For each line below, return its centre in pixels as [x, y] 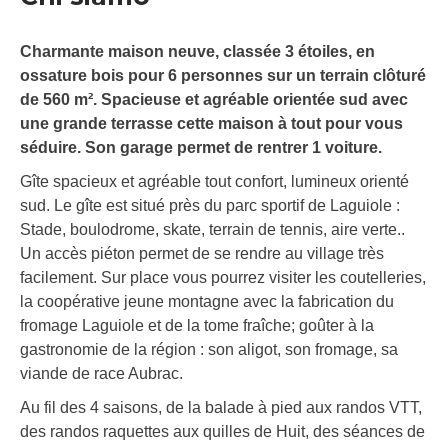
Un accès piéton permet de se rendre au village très [202, 254]
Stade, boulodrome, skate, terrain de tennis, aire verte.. [212, 230]
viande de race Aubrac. [101, 374]
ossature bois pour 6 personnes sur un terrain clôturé [223, 76]
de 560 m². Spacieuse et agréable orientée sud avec [214, 100]
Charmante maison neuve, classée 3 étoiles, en [197, 52]
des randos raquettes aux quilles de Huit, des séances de [222, 432]
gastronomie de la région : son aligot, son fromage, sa [209, 350]
